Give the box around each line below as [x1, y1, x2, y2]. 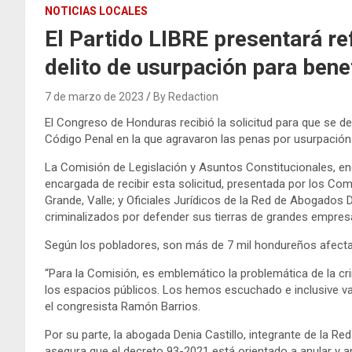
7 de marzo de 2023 [45, 90, 144, 103]
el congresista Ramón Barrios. [45, 299, 200, 313]
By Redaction [153, 90, 218, 103]
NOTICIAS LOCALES [45, 4, 148, 17]
